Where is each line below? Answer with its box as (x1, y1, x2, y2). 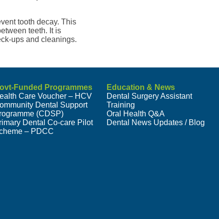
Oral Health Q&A (106, 109, 165, 118)
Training (106, 101, 135, 109)
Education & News (106, 83, 175, 92)
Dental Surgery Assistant (106, 92, 192, 101)
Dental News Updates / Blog (106, 118, 205, 127)
